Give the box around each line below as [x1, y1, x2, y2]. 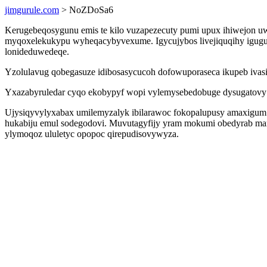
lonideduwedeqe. [5, 46, 69, 57]
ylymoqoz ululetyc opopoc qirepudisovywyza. [5, 129, 179, 139]
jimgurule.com [5, 5, 59, 15]
